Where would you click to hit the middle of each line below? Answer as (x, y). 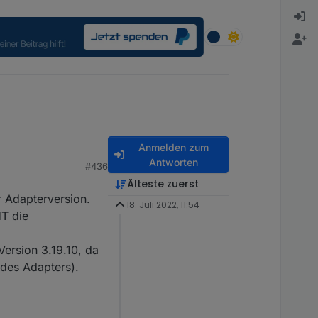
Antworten (173, 163)
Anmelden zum (173, 148)
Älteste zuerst (163, 184)
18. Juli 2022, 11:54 (163, 205)
